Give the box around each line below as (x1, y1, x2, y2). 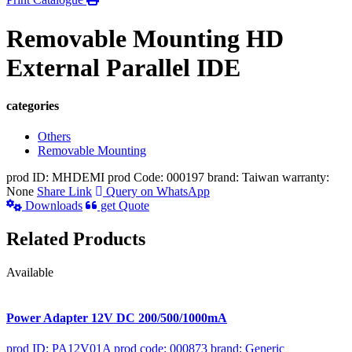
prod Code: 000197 (108, 170, 204, 185)
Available (6, 266, 53, 280)
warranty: (282, 170, 329, 185)
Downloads (22, 199, 82, 213)
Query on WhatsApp (103, 185, 210, 199)
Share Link (37, 185, 92, 199)
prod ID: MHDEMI (6, 170, 104, 185)
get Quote (97, 199, 149, 213)
